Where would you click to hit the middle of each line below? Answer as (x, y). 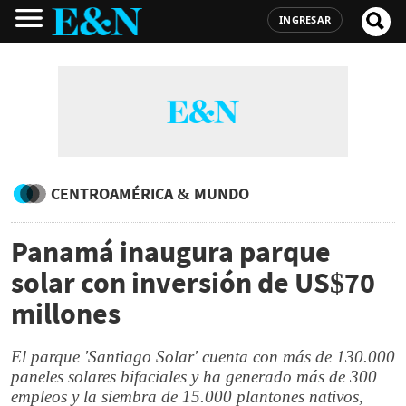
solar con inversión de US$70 (193, 283)
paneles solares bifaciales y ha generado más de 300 (194, 377)
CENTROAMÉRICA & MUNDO (150, 193)
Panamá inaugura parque (171, 252)
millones (66, 314)
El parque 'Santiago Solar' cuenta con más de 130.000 (203, 357)
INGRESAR (305, 19)
